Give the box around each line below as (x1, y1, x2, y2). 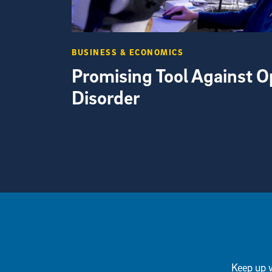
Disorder (72, 86, 140, 109)
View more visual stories (71, 149, 179, 162)
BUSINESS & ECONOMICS (72, 46, 183, 57)
